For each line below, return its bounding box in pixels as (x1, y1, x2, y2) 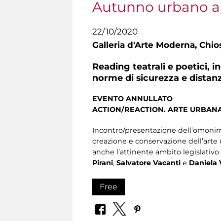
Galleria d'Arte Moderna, (92, 40, 199, 50)
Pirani (92, 158, 113, 167)
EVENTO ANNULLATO (92, 94, 173, 103)
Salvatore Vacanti (116, 158, 181, 167)
